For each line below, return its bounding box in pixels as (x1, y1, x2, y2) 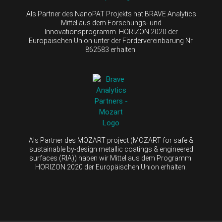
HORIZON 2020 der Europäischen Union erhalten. (35, 163, 187, 171)
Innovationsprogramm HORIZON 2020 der (44, 28, 178, 36)
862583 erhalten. (85, 46, 137, 54)
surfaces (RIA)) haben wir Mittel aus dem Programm (29, 154, 193, 162)
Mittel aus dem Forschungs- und (60, 19, 162, 27)
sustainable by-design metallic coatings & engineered (29, 145, 193, 153)
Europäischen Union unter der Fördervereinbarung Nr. (28, 37, 194, 45)
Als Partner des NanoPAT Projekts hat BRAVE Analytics (26, 10, 196, 18)
